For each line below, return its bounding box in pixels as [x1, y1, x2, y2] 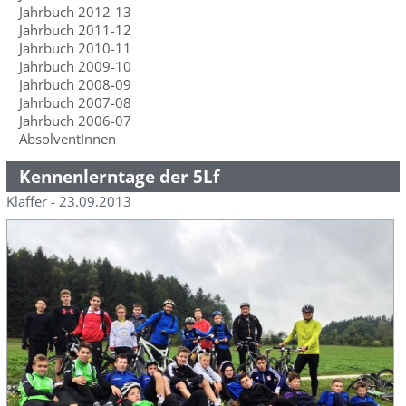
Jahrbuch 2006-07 [18, 111, 131, 130]
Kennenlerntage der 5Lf [18, 165, 219, 188]
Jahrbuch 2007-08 [18, 93, 131, 111]
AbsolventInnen [18, 130, 116, 148]
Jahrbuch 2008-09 [18, 75, 131, 93]
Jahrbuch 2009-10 [18, 57, 131, 75]
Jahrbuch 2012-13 [18, 3, 131, 21]
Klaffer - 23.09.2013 [5, 192, 131, 210]
